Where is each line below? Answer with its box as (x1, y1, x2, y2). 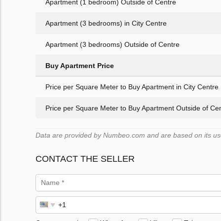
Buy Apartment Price (45, 62, 114, 70)
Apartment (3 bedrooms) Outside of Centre (45, 40, 180, 49)
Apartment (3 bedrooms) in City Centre (45, 19, 167, 28)
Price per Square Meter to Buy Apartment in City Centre (45, 83, 219, 91)
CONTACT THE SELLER (36, 154, 135, 164)
